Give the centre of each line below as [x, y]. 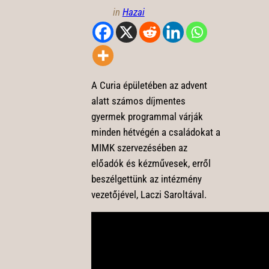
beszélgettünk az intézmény [146, 179]
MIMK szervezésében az [139, 147]
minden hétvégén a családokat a [156, 132]
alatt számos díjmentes [138, 101]
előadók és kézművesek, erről [151, 163]
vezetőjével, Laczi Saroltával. [149, 194]
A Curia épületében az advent [149, 85]
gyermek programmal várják [147, 116]
